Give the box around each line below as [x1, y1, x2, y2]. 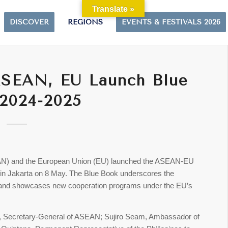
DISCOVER [10, 18, 49, 26]
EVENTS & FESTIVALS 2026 [122, 18, 221, 26]
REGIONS [68, 18, 103, 26]
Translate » [92, 5, 134, 13]
